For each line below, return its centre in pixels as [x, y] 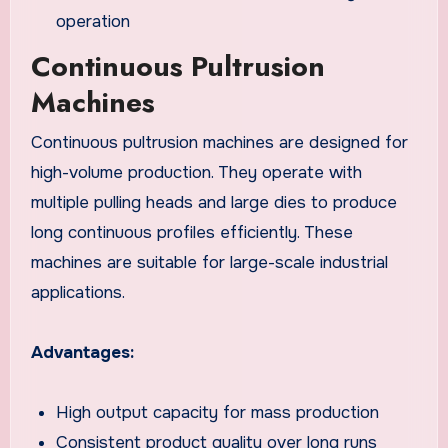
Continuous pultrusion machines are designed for [219, 142]
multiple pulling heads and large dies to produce [213, 202]
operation [93, 21]
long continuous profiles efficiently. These [191, 232]
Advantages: [82, 352]
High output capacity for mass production [218, 412]
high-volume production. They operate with [196, 172]
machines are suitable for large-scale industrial [209, 262]
